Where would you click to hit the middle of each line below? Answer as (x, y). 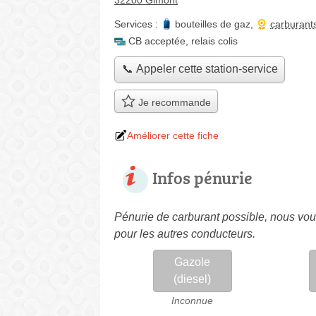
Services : (138, 24)
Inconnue (193, 300)
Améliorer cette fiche (173, 135)
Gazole (193, 262)
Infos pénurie (202, 177)
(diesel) (193, 279)
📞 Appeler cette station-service (200, 69)
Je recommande (173, 103)
